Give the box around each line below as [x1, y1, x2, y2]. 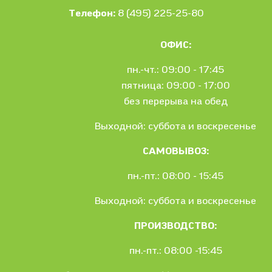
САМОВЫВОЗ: [142, 146, 209, 156]
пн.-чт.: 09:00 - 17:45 [127, 64, 224, 75]
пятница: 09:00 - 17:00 [121, 80, 230, 90]
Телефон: [68, 8, 115, 18]
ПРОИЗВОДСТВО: [134, 220, 217, 231]
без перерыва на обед [123, 96, 228, 106]
